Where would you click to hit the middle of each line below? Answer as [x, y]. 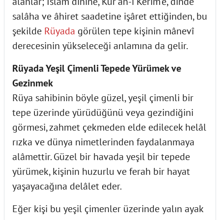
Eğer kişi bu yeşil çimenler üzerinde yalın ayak [108, 208]
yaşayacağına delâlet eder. [67, 186]
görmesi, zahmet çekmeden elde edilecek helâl [109, 127]
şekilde [28, 31]
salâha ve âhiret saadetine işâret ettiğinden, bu [110, 16]
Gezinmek [33, 83]
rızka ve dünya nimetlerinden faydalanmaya [103, 142]
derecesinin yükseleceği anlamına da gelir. [100, 45]
